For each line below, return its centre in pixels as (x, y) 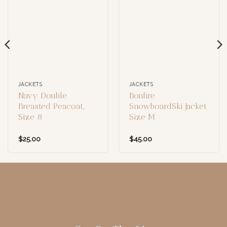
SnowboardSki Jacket (168, 106)
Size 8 (30, 117)
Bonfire (142, 96)
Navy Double (42, 96)
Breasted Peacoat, (51, 106)
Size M (142, 117)
